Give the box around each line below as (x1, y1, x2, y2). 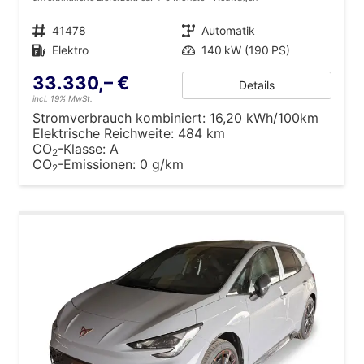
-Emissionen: (58, 155, 140, 172)
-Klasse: (58, 140, 106, 157)
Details (239, 77, 275, 92)
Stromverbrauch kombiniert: (32, 109, 206, 126)
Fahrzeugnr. (39, 23, 49, 37)
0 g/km (140, 155, 184, 172)
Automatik (201, 23, 255, 37)
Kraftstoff (40, 42, 50, 57)
